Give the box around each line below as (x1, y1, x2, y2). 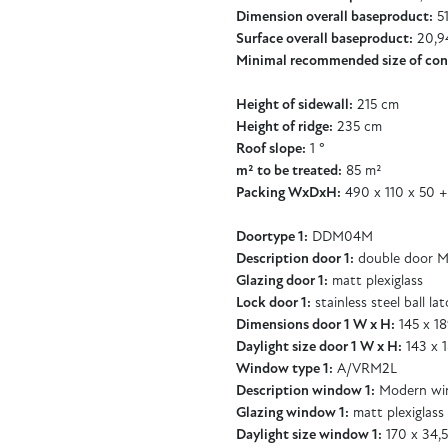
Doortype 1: (236, 229, 308, 245)
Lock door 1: (236, 295, 311, 311)
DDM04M (308, 229, 373, 245)
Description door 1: (236, 251, 354, 267)
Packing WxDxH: (236, 185, 341, 201)
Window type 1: (236, 361, 333, 377)
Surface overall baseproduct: (236, 31, 413, 47)
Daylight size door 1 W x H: (236, 339, 402, 355)
